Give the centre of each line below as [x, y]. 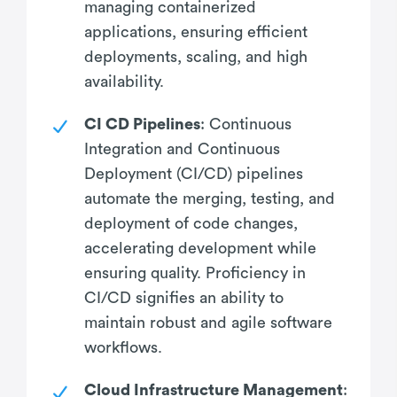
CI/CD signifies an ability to [184, 297]
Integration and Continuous [182, 148]
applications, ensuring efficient [196, 31]
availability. [124, 81]
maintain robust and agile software [208, 322]
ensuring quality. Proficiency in [195, 272]
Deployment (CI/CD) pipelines [194, 173]
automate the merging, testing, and [210, 198]
